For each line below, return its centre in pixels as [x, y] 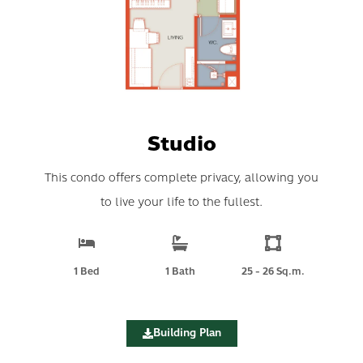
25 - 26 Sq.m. [273, 272]
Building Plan [187, 333]
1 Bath [180, 272]
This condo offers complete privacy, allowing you [181, 178]
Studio [181, 144]
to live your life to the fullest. [181, 203]
